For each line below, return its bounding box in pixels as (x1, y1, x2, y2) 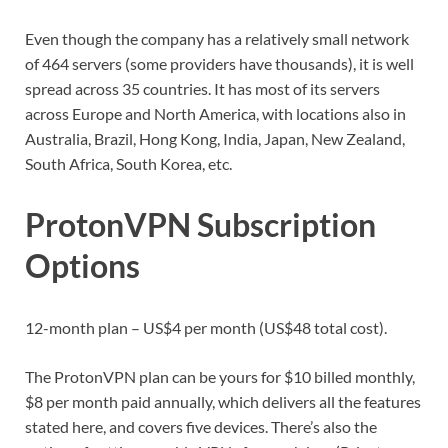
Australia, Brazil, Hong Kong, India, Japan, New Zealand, (25, 128, 405, 148)
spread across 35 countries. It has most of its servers (25, 78, 380, 98)
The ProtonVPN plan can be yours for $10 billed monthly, (25, 367, 415, 387)
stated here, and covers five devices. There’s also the (25, 417, 377, 437)
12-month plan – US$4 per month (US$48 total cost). (25, 318, 387, 338)
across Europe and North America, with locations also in (25, 103, 406, 123)
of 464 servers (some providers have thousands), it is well (25, 53, 414, 73)
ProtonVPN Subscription (25, 205, 376, 245)
